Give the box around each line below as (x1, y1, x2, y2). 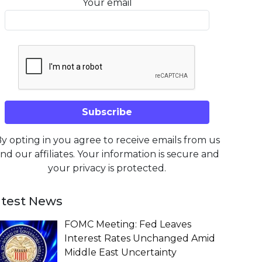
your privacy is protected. (48, 163, 166, 174)
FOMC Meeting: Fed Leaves (64, 219, 191, 230)
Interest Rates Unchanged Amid (64, 233, 215, 244)
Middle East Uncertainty (64, 247, 177, 258)
